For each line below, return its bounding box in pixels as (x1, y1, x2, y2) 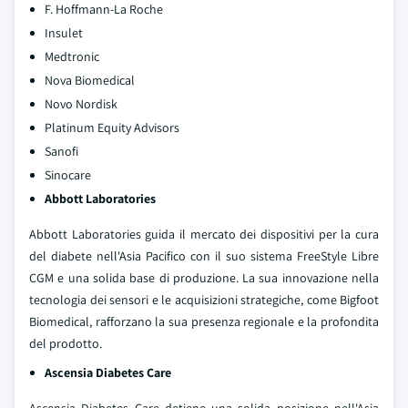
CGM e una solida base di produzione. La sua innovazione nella (29, 270, 379, 286)
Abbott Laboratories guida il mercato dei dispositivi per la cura (29, 226, 379, 242)
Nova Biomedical (45, 72, 135, 88)
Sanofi (45, 143, 78, 159)
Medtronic (45, 48, 99, 65)
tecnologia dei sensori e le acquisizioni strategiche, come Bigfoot (29, 291, 379, 308)
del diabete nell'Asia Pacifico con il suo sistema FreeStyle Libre (29, 248, 379, 264)
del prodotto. (29, 335, 102, 352)
